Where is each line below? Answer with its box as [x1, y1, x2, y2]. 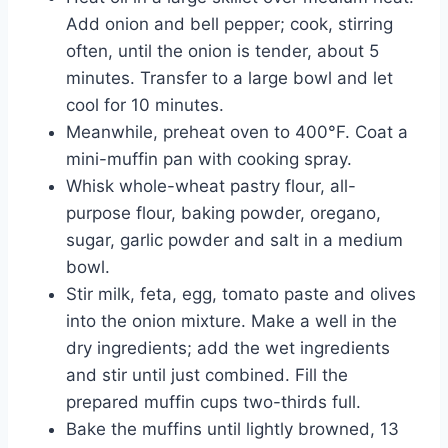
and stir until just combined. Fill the [66, 365, 348, 386]
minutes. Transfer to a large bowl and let [66, 68, 393, 89]
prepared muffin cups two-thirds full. [66, 392, 361, 413]
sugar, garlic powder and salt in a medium [66, 230, 403, 251]
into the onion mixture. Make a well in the [66, 311, 397, 332]
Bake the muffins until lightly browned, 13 [66, 419, 399, 440]
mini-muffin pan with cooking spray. [66, 149, 352, 170]
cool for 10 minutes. [66, 95, 224, 116]
